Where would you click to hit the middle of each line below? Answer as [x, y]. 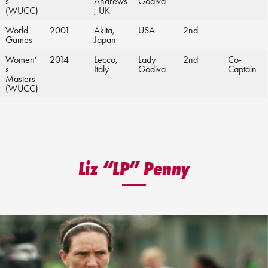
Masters [20, 79]
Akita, [104, 31]
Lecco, [106, 60]
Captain [242, 69]
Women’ [21, 60]
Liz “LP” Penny [134, 169]
